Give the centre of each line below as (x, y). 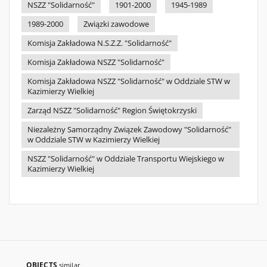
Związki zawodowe (116, 24)
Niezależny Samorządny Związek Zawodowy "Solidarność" (129, 130)
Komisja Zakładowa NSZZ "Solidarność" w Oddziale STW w (129, 81)
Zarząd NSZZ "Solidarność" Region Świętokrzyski (112, 111)
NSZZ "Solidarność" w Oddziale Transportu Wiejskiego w (126, 159)
